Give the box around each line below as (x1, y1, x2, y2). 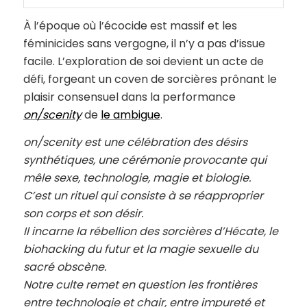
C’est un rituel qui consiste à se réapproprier (23, 187, 263, 204)
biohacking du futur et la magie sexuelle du (23, 241, 258, 257)
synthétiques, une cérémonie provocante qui (23, 151, 267, 168)
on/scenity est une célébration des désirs (23, 134, 247, 150)
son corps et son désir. (23, 205, 143, 221)
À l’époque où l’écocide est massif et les (23, 18, 237, 34)
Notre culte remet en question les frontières (23, 276, 257, 293)
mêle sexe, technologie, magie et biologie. (23, 169, 251, 186)
